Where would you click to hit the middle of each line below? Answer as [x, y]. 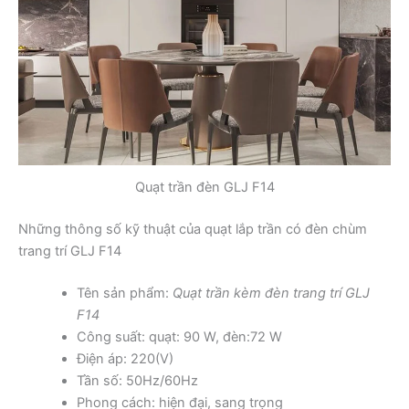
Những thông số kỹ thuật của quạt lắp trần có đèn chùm [193, 230]
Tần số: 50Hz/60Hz [137, 380]
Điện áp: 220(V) [125, 358]
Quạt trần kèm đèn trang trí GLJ [271, 293]
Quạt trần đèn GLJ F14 [204, 188]
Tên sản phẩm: [124, 293]
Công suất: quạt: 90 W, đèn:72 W [179, 336]
